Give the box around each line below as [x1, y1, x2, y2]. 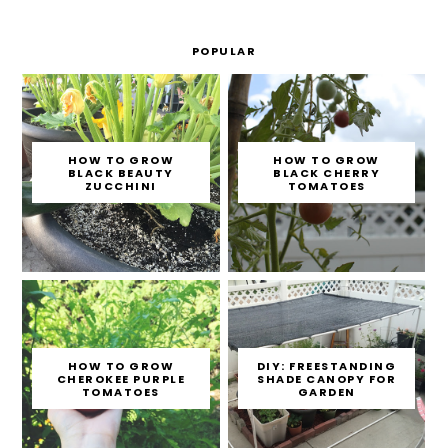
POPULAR [191, 43, 257, 60]
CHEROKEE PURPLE [56, 371, 186, 388]
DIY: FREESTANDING [256, 358, 397, 375]
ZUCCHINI [84, 178, 157, 195]
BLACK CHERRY [273, 165, 381, 182]
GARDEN [297, 384, 356, 401]
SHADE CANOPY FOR [257, 371, 397, 388]
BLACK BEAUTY [67, 165, 174, 182]
